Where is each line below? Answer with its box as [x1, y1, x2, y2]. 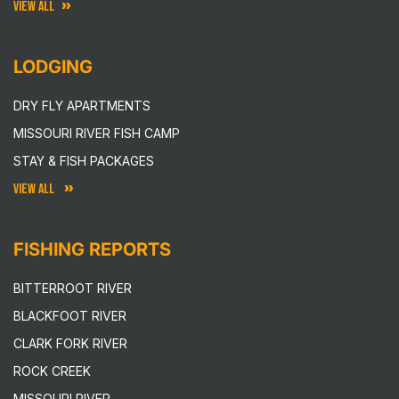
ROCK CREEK [13, 362, 91, 379]
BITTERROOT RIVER [13, 280, 132, 296]
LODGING [13, 55, 93, 77]
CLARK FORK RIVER [13, 335, 127, 351]
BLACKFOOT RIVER [13, 307, 126, 323]
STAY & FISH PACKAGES [13, 152, 154, 168]
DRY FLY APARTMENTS [13, 97, 151, 113]
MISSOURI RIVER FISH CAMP [13, 125, 180, 141]
